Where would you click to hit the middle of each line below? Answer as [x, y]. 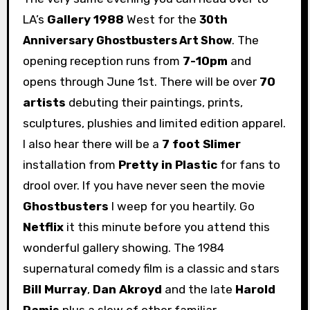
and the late [198, 290]
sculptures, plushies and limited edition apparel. [154, 124]
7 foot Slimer [201, 144]
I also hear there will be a [92, 144]
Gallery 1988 [85, 20]
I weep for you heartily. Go [181, 207]
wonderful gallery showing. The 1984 [123, 248]
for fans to [248, 165]
